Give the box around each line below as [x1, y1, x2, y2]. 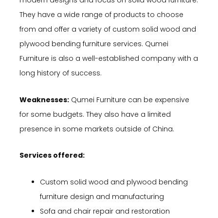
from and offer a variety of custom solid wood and [19, 24, 196, 35]
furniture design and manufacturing [40, 191, 164, 201]
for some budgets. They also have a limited [19, 109, 171, 119]
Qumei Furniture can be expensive [69, 94, 189, 105]
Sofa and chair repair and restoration [40, 206, 170, 216]
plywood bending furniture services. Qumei [19, 39, 168, 49]
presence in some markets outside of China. [19, 124, 174, 134]
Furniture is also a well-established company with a [19, 54, 198, 64]
